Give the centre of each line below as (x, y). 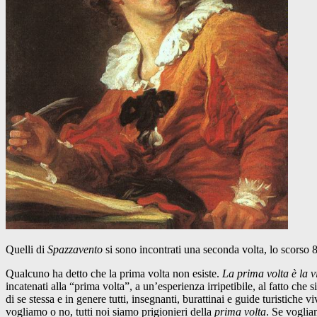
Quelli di (27, 249)
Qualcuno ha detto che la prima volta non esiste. (114, 273)
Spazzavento (76, 249)
